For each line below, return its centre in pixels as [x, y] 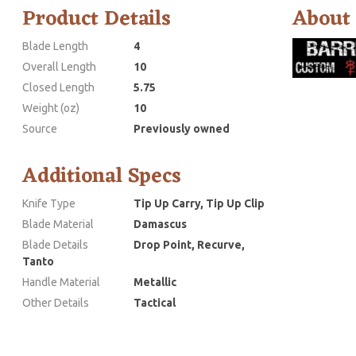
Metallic [155, 282]
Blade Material [58, 224]
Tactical [155, 303]
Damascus [160, 224]
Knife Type [49, 204]
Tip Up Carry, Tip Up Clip [199, 204]
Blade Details [55, 245]
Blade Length [55, 46]
